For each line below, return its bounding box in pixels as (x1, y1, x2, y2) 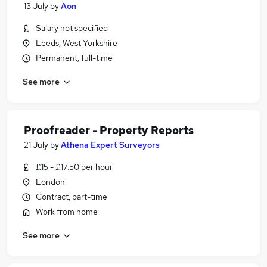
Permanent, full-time (36, 52, 113, 63)
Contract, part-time (36, 191, 107, 202)
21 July (24, 139, 48, 150)
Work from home (36, 206, 98, 217)
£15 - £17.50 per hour (36, 162, 113, 172)
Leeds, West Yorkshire (36, 38, 117, 48)
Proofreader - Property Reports (24, 123, 194, 137)
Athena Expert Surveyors (61, 139, 160, 150)
